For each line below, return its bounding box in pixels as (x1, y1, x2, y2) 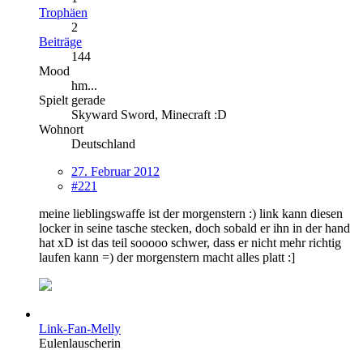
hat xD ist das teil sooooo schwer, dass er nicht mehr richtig (39, 235, 341, 250)
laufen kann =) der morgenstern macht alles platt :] (39, 250, 295, 264)
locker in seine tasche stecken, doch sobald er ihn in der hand (39, 220, 350, 235)
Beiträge (39, 34, 82, 49)
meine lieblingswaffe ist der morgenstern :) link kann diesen (39, 206, 343, 220)
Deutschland (71, 136, 135, 151)
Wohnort (39, 122, 83, 136)
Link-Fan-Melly (39, 321, 121, 335)
